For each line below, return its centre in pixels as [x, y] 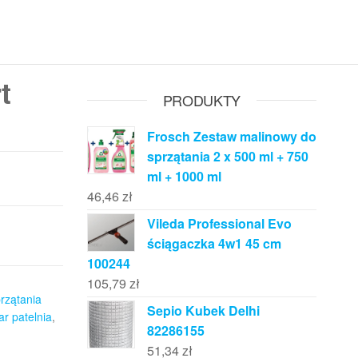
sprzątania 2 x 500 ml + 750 [227, 156]
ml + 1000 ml [184, 176]
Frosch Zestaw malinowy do [231, 136]
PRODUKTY [201, 100]
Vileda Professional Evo [219, 223]
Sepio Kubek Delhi [203, 310]
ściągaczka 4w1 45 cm [214, 243]
